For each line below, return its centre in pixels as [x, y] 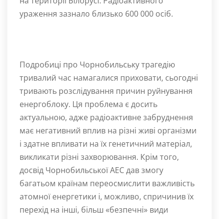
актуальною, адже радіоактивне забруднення [106, 117]
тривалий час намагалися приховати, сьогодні [109, 78]
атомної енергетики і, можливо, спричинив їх [107, 197]
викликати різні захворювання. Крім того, [99, 157]
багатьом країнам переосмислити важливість [107, 183]
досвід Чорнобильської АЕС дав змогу [91, 170]
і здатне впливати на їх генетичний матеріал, [106, 144]
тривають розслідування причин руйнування [106, 91]
